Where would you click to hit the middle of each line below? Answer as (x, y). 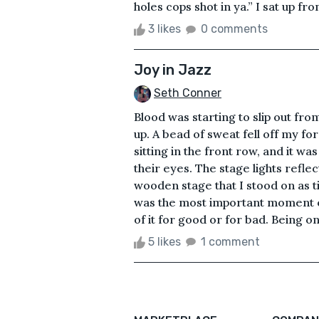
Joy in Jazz (173, 69)
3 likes (164, 28)
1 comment (230, 241)
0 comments (234, 28)
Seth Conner (188, 93)
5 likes (164, 241)
